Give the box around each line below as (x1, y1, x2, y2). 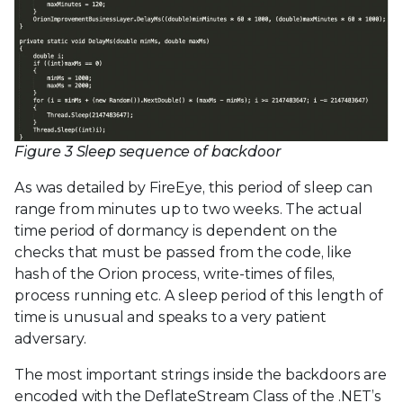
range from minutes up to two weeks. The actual (14, 201, 363, 219)
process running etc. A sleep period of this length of (14, 287, 383, 305)
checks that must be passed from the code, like (14, 244, 352, 262)
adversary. (14, 330, 86, 348)
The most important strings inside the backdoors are (14, 366, 387, 384)
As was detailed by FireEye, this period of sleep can (14, 179, 372, 197)
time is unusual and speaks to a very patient (14, 309, 327, 327)
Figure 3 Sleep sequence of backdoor (14, 143, 282, 161)
